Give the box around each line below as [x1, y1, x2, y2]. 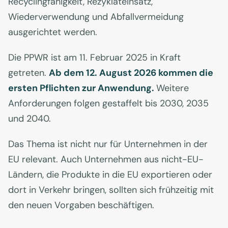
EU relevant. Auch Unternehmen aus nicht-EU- [8, 153, 204, 166]
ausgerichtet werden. [8, 26, 97, 39]
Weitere [156, 82, 189, 95]
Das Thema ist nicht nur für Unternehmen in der [8, 138, 208, 151]
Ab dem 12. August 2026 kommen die [49, 67, 213, 79]
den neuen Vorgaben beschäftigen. [8, 199, 154, 212]
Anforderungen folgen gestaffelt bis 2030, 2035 [8, 97, 209, 110]
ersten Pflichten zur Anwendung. [8, 82, 156, 95]
